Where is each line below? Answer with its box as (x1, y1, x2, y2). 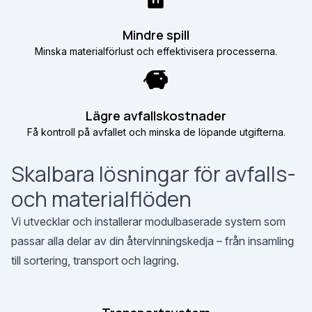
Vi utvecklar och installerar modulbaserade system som (11, 214, 286, 228)
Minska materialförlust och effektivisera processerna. (35, 45, 277, 57)
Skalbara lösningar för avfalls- (11, 159, 296, 188)
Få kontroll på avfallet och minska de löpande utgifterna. (26, 126, 286, 138)
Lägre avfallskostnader (86, 107, 226, 124)
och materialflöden (11, 185, 192, 213)
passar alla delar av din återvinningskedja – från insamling (11, 234, 294, 248)
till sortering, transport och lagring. (11, 253, 179, 267)
